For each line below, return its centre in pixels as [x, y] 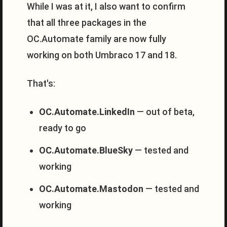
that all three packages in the [87, 23]
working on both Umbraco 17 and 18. [102, 55]
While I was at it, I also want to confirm [106, 6]
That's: [41, 83]
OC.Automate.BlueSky [86, 150]
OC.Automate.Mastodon [91, 189]
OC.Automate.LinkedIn [87, 112]
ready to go [63, 128]
